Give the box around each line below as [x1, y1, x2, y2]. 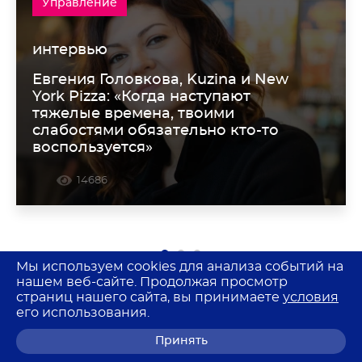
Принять [154, 335, 208, 347]
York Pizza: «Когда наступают [32, 89, 250, 104]
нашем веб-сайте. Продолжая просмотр [16, 276, 288, 288]
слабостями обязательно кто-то [32, 123, 279, 138]
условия [283, 291, 339, 304]
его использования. [16, 306, 149, 319]
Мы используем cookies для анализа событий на [16, 260, 343, 273]
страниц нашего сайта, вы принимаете [16, 291, 283, 304]
